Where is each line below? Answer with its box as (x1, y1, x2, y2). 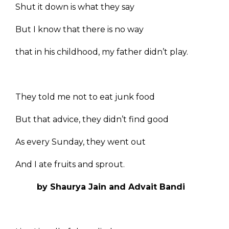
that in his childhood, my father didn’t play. (15, 47, 188, 57)
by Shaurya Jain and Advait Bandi (32, 182, 185, 192)
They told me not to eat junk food (15, 92, 155, 102)
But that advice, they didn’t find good (15, 114, 169, 125)
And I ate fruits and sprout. (15, 159, 125, 170)
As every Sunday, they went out (15, 137, 146, 147)
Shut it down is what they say (15, 2, 136, 12)
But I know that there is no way (15, 25, 144, 35)
